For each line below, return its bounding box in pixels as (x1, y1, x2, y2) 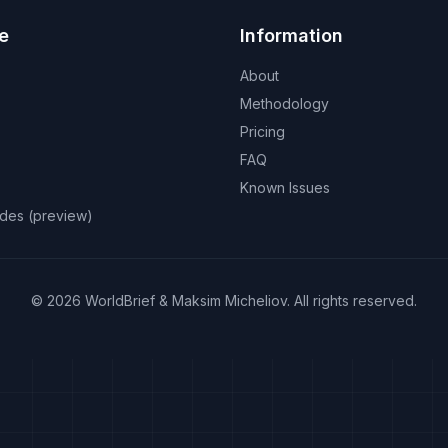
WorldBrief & (81, 292, 168, 309)
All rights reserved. (294, 292, 417, 309)
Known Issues (240, 179, 330, 196)
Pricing (240, 123, 285, 140)
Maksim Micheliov (172, 292, 287, 309)
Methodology (240, 95, 329, 112)
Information (240, 25, 343, 46)
